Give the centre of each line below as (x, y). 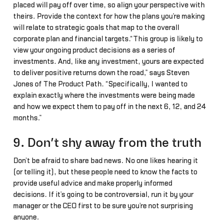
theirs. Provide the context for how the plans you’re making (109, 16)
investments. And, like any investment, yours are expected (108, 61)
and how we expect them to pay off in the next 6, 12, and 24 (109, 107)
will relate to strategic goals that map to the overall (96, 27)
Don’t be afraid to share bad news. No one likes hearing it (105, 161)
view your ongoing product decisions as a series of (94, 50)
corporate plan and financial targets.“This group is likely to (108, 39)
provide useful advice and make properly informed (93, 183)
